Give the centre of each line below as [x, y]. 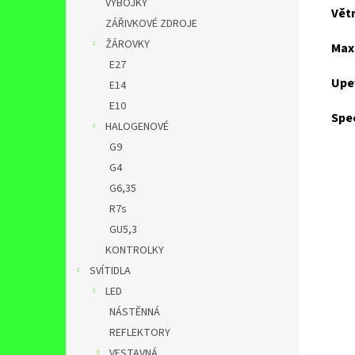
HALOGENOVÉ [137, 127]
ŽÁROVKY [128, 44]
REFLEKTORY [140, 333]
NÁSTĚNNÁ [135, 312]
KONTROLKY [135, 250]
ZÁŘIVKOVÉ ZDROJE [151, 24]
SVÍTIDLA [110, 271]
